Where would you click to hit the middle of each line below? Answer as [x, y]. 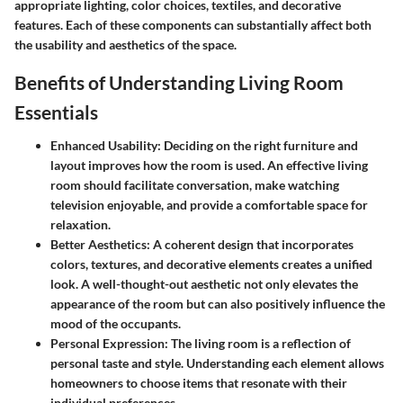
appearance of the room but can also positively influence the [218, 304]
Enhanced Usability [104, 146]
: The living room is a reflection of [258, 344]
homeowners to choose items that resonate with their [199, 383]
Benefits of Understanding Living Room [179, 82]
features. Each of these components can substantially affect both [193, 24]
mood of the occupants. [116, 324]
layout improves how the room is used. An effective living [209, 166]
